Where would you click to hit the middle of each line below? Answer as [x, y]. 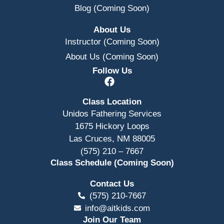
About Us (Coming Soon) [112, 56]
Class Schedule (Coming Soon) [112, 162]
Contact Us [112, 183]
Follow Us [112, 70]
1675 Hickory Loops [112, 126]
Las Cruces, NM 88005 [112, 138]
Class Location [112, 101]
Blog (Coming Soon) [112, 8]
